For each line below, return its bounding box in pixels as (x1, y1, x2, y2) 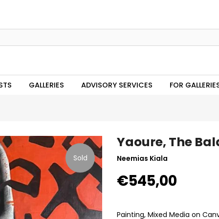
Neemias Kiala (117, 153, 168, 163)
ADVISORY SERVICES (81, 80, 153, 90)
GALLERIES (28, 80, 64, 90)
